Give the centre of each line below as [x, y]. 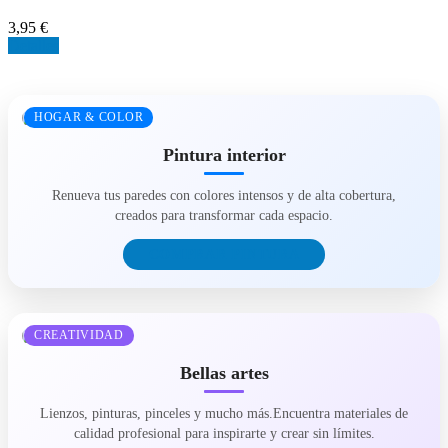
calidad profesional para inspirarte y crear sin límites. [224, 432]
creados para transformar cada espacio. [224, 214]
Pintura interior [224, 154]
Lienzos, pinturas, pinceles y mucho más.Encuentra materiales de [224, 412]
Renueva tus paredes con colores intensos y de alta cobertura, [224, 194]
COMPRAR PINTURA [224, 253]
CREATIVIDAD [79, 334]
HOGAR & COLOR [89, 116]
